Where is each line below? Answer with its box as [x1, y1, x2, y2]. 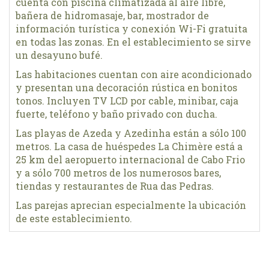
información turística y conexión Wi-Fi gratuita [16, 22, 247, 35]
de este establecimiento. [16, 212, 132, 225]
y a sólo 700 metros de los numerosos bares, [16, 166, 221, 179]
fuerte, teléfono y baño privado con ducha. [16, 107, 217, 120]
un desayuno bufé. [16, 49, 103, 61]
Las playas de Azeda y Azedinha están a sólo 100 [16, 127, 246, 139]
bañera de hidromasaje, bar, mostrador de [16, 9, 209, 22]
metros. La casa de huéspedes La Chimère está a [16, 140, 243, 153]
